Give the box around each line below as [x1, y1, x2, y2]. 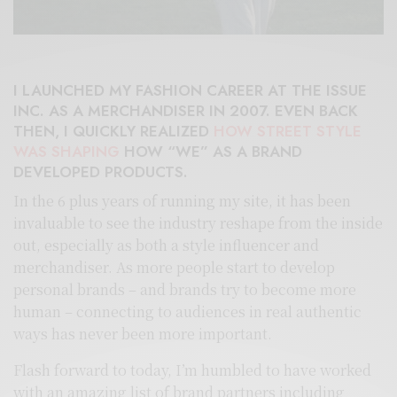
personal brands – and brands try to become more [13, 279, 357, 300]
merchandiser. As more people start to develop [13, 257, 336, 278]
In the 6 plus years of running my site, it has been [13, 191, 352, 212]
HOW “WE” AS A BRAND [120, 141, 302, 163]
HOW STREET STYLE [214, 121, 362, 143]
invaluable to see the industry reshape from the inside [13, 213, 384, 234]
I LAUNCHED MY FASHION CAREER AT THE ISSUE [13, 80, 367, 102]
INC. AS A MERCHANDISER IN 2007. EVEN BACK [13, 100, 358, 122]
